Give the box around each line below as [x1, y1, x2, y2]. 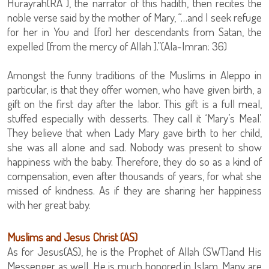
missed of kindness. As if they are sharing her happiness [7, 183, 262, 198]
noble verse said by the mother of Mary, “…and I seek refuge [7, 10, 262, 25]
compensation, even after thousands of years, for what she [7, 168, 262, 184]
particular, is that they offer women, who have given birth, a [7, 82, 262, 97]
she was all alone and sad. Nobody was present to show [7, 139, 262, 155]
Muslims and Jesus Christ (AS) [7, 229, 138, 245]
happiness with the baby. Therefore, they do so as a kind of [7, 154, 262, 169]
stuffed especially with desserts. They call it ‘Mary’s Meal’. [7, 110, 262, 126]
